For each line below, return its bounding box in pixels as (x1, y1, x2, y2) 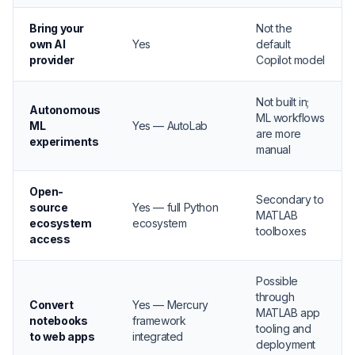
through (256, 290, 295, 303)
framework (132, 314, 186, 327)
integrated (132, 330, 183, 343)
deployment (256, 338, 315, 351)
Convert (29, 298, 74, 311)
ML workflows (256, 111, 325, 124)
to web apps (29, 330, 95, 343)
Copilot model (256, 53, 325, 67)
